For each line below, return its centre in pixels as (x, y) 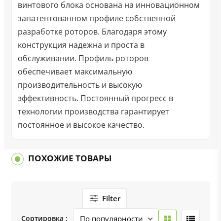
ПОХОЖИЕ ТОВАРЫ (70, 158)
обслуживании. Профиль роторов (83, 58)
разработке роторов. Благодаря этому (92, 32)
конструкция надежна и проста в (81, 45)
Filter (111, 198)
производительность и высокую (80, 85)
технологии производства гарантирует (93, 111)
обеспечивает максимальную (75, 72)
